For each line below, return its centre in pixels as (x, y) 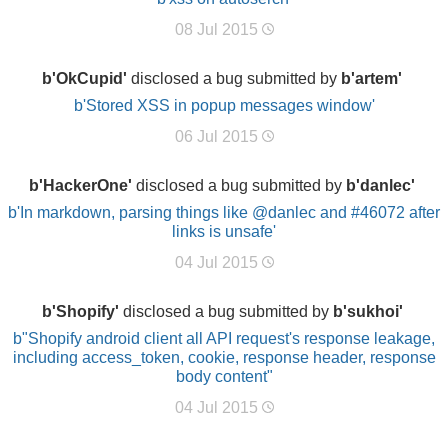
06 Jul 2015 (218, 136)
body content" (224, 376)
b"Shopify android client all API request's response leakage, (224, 338)
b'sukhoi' (367, 311)
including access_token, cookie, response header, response (224, 357)
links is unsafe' (224, 231)
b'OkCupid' (84, 78)
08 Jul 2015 (218, 29)
